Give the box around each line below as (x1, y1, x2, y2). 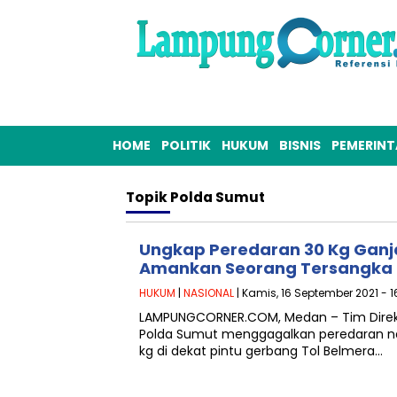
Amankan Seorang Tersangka (139, 257, 393, 279)
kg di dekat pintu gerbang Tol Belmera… (139, 342, 383, 360)
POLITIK (161, 136, 211, 154)
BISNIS (279, 136, 321, 154)
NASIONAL (183, 285, 234, 300)
